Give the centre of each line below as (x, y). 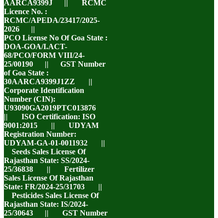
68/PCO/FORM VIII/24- (44, 55)
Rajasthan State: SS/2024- (47, 160)
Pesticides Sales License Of (51, 195)
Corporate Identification (44, 90)
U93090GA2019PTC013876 (56, 108)
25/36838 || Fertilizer (49, 169)
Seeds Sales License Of (45, 152)
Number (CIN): (30, 99)
